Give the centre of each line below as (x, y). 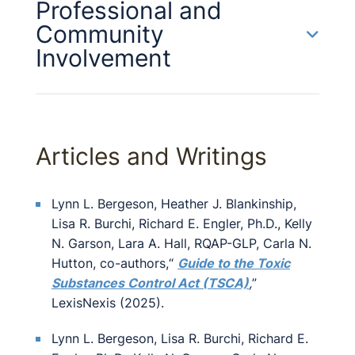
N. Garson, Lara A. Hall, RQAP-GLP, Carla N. (181, 243)
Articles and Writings (151, 156)
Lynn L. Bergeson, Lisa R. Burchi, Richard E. (180, 338)
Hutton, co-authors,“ (115, 263)
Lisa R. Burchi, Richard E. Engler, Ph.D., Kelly (182, 223)
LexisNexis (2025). (108, 303)
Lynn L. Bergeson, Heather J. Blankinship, (174, 204)
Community (100, 34)
